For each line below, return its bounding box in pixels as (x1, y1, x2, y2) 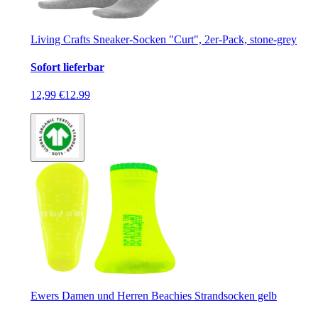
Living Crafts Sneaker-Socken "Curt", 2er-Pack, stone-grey (31, 33, 297, 45)
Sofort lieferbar (31, 60, 104, 73)
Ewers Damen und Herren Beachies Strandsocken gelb (31, 290, 277, 302)
